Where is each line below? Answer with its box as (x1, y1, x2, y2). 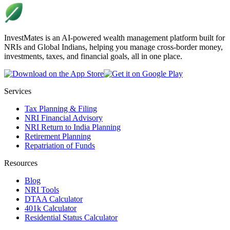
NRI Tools (25, 185, 59, 194)
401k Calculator (25, 203, 76, 213)
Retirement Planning (25, 131, 91, 141)
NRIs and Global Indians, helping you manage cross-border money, (4, 42, 223, 51)
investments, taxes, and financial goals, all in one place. (4, 51, 182, 61)
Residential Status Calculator (25, 213, 118, 222)
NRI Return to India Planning (25, 122, 121, 131)
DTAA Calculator (25, 194, 83, 203)
